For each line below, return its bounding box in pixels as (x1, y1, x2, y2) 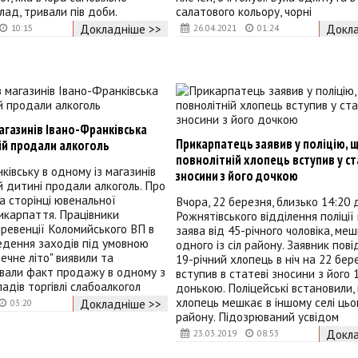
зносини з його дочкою (175, 166, 298, 185)
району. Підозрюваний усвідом (175, 308, 339, 325)
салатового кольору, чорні (175, 3, 312, 20)
